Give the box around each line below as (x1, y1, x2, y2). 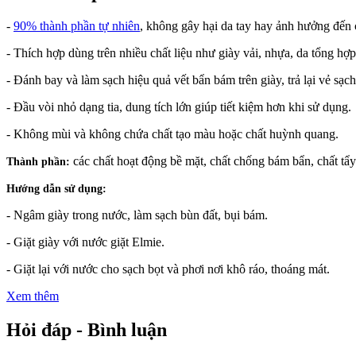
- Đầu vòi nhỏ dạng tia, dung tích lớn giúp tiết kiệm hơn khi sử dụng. (6, 100, 351, 114)
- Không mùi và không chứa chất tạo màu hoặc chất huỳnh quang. (6, 127, 339, 141)
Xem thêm (6, 289, 59, 303)
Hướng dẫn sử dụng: (6, 183, 106, 195)
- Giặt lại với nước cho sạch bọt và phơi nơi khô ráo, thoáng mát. (6, 262, 330, 276)
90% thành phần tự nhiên (14, 19, 140, 33)
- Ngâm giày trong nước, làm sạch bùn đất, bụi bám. (6, 208, 268, 222)
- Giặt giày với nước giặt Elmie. (6, 235, 164, 249)
